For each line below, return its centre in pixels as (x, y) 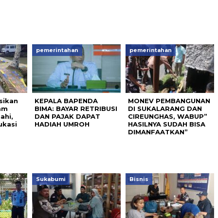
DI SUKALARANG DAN (165, 108)
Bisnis (139, 179)
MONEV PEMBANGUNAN (169, 100)
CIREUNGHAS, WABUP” (167, 116)
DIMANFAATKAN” (158, 132)
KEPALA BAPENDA (66, 100)
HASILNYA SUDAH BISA (166, 124)
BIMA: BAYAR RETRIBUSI (76, 108)
